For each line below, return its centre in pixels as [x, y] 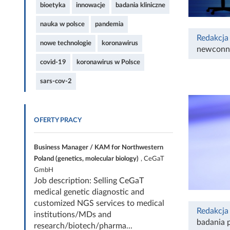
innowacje [91, 5]
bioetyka [53, 5]
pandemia [109, 24]
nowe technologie [66, 43]
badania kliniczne [140, 5]
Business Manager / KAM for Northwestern [99, 147]
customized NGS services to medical [99, 203]
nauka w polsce [62, 24]
